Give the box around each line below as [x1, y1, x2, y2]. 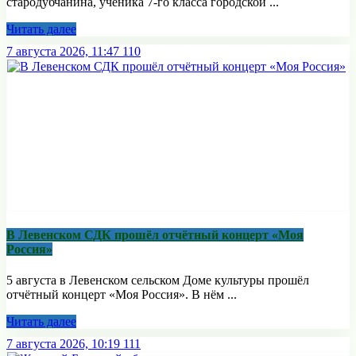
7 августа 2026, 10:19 [6, 337, 120, 351]
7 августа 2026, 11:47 [6, 44, 119, 58]
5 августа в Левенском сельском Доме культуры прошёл [6, 273, 309, 288]
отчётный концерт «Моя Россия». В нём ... [6, 288, 237, 302]
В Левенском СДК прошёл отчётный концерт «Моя [6, 228, 304, 242]
